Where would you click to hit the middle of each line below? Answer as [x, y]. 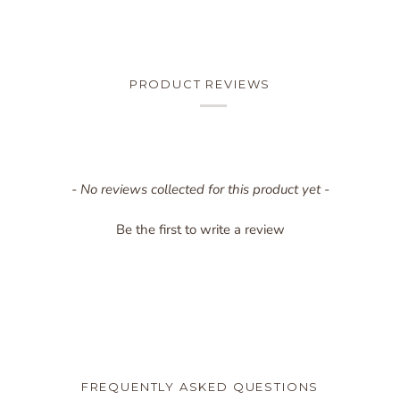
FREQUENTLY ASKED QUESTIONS [200, 386]
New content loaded [76, 188]
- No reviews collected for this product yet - [200, 189]
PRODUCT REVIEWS [200, 84]
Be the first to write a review [200, 229]
